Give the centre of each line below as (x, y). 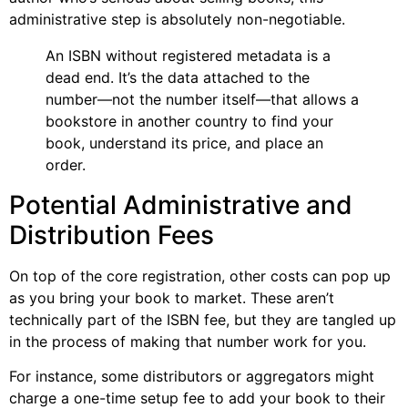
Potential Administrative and (181, 205)
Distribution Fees (112, 235)
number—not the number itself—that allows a (202, 100)
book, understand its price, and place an (184, 143)
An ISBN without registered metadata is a (188, 56)
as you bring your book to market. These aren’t (172, 298)
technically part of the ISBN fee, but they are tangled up (203, 320)
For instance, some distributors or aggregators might (192, 377)
